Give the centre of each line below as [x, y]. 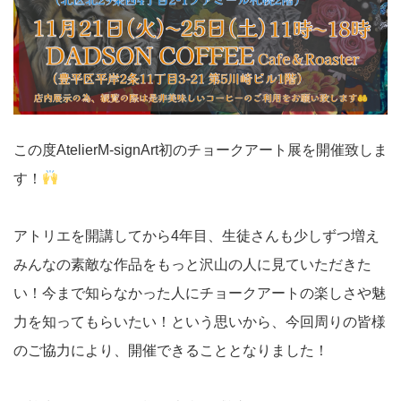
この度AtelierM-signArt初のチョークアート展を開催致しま [200, 149]
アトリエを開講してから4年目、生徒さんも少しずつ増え [196, 235]
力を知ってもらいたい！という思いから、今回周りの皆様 [200, 321]
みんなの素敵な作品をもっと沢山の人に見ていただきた [192, 264]
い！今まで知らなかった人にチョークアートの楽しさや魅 [200, 293]
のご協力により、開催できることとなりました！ [171, 350]
